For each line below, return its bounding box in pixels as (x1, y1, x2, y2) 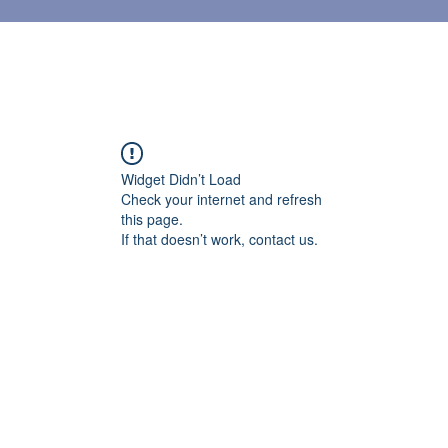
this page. (121, 209, 183, 229)
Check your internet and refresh (121, 189, 322, 209)
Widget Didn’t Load (121, 169, 241, 189)
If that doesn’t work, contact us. (121, 229, 318, 249)
